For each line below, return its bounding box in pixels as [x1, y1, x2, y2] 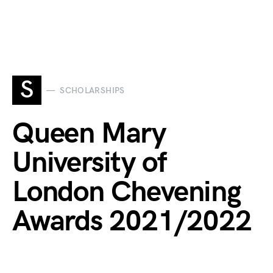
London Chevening [12, 175, 241, 210]
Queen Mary [12, 116, 166, 151]
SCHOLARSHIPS [60, 85, 125, 96]
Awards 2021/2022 [12, 204, 252, 239]
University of [12, 146, 166, 180]
